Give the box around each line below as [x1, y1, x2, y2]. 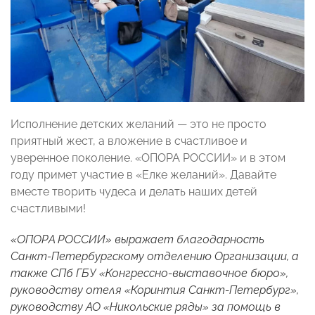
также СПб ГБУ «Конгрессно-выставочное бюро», [11, 266, 288, 281]
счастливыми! [11, 202, 86, 216]
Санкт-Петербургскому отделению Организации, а [11, 250, 299, 264]
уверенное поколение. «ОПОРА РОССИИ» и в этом [11, 151, 285, 165]
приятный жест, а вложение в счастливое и [11, 134, 247, 148]
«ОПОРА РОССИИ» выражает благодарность [11, 233, 264, 247]
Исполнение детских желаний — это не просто [11, 117, 266, 131]
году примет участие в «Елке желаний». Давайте [11, 168, 276, 182]
